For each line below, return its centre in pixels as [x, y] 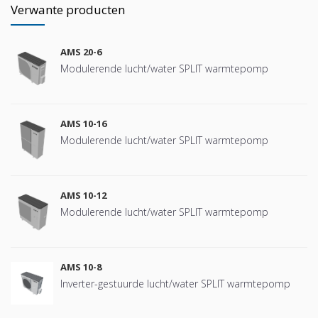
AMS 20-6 [81, 52]
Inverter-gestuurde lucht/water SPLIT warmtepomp [175, 284]
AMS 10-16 [83, 124]
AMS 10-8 [81, 267]
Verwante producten [68, 10]
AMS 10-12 [83, 196]
